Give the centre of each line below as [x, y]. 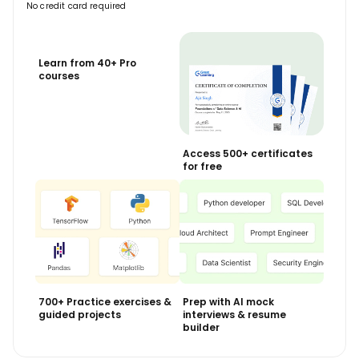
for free [202, 167]
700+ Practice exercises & [105, 302]
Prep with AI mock [228, 302]
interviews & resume [234, 315]
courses [59, 75]
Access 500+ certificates [248, 154]
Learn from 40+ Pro [88, 63]
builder [201, 328]
